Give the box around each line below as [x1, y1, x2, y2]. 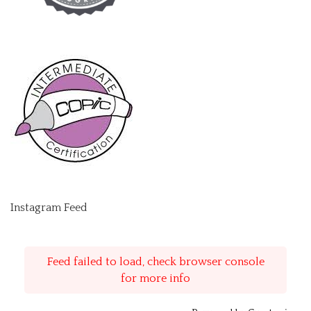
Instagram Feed [10, 201, 87, 215]
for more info [121, 272, 190, 285]
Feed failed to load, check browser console [47, 255, 264, 269]
